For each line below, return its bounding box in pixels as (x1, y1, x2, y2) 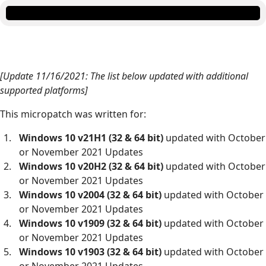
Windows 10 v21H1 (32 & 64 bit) (19, 131, 166, 145)
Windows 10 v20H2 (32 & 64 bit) (19, 160, 166, 173)
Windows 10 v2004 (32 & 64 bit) (19, 188, 164, 202)
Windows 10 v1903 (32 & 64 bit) (19, 245, 164, 259)
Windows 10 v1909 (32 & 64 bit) (19, 217, 164, 230)
